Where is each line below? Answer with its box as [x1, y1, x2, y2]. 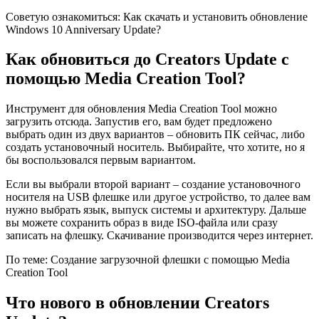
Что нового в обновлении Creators [6, 293, 269, 313]
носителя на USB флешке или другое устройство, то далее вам [6, 191, 310, 204]
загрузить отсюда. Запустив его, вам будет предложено [6, 115, 272, 128]
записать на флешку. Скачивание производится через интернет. [6, 229, 313, 242]
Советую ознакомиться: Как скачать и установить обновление [6, 10, 308, 23]
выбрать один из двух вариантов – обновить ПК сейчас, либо [6, 128, 305, 141]
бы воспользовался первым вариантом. [6, 154, 196, 167]
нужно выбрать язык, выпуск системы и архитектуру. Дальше [6, 204, 306, 216]
